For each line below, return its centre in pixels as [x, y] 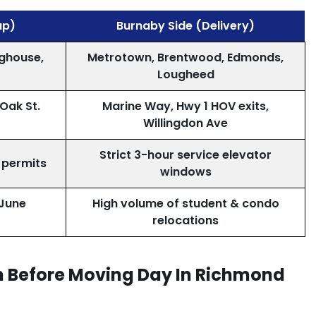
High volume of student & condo [186, 203]
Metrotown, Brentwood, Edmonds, [186, 57]
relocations [186, 220]
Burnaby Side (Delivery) [185, 26]
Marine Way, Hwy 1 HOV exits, [186, 106]
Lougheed [186, 74]
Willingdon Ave [186, 123]
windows [186, 172]
